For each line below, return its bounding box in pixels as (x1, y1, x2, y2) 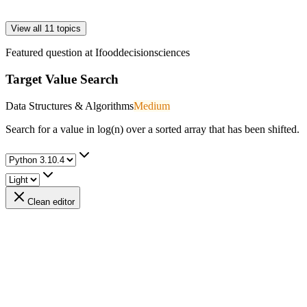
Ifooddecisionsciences (95, 47, 190, 59)
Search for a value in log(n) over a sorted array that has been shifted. (5, 123, 299, 135)
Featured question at (5, 47, 95, 59)
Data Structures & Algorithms (5, 99, 134, 112)
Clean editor (27, 196, 75, 207)
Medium (134, 99, 170, 112)
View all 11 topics (11, 23, 81, 34)
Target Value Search (5, 71, 119, 86)
